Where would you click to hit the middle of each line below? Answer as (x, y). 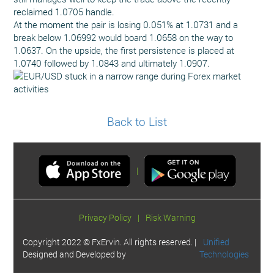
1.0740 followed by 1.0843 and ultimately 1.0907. (112, 63)
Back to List (137, 121)
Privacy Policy (105, 217)
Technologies (224, 254)
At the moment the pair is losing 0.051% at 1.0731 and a (126, 24)
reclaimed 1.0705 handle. (64, 12)
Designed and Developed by (75, 254)
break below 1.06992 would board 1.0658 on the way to (124, 37)
